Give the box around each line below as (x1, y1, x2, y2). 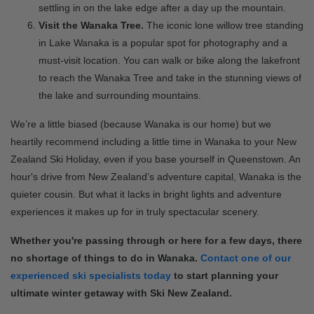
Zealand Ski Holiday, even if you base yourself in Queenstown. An (11, 153, 301, 165)
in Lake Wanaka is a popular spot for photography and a (39, 37, 287, 48)
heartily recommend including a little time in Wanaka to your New (11, 136, 296, 147)
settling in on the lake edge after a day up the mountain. (39, 2, 286, 13)
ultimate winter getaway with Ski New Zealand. (11, 287, 232, 299)
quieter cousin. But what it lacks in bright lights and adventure (11, 189, 282, 200)
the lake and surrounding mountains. (39, 90, 201, 101)
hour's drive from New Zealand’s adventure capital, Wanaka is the (11, 171, 301, 182)
